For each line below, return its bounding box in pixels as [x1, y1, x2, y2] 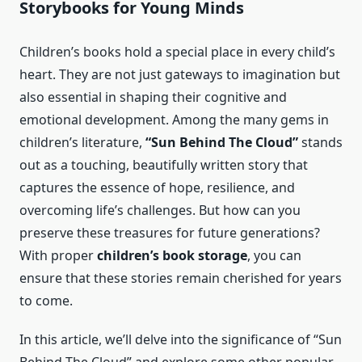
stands [298, 133, 343, 152]
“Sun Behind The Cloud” [145, 133, 298, 152]
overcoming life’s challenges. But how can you [19, 201, 301, 220]
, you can [247, 246, 301, 265]
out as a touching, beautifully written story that [19, 156, 308, 175]
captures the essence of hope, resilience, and [19, 179, 295, 197]
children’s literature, [19, 133, 145, 152]
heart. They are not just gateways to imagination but [19, 65, 340, 84]
